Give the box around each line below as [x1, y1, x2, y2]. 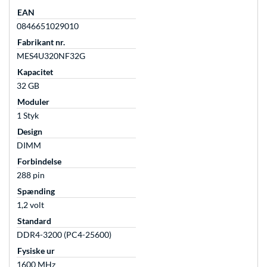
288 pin [17, 170, 45, 181]
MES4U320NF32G [17, 51, 85, 61]
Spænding [17, 186, 55, 197]
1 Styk [17, 110, 39, 121]
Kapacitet [17, 67, 53, 77]
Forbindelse [17, 156, 61, 167]
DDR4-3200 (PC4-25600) [17, 229, 111, 240]
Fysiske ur [17, 246, 55, 256]
